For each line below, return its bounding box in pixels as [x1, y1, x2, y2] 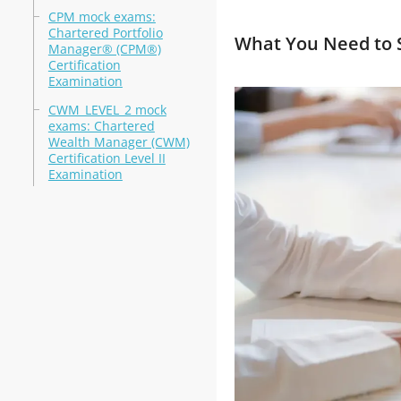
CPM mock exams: [47, 8, 156, 25]
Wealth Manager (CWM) [47, 133, 190, 150]
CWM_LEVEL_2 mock [47, 101, 166, 118]
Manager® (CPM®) [47, 40, 161, 57]
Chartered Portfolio [47, 24, 163, 41]
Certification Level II [47, 149, 166, 166]
